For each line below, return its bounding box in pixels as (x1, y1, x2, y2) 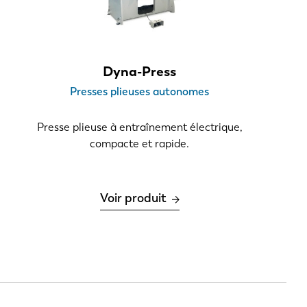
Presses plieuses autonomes (70, 85, 210, 99)
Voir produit (99, 191, 167, 206)
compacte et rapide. (90, 137, 190, 151)
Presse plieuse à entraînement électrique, (36, 121, 243, 134)
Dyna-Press (103, 63, 177, 80)
